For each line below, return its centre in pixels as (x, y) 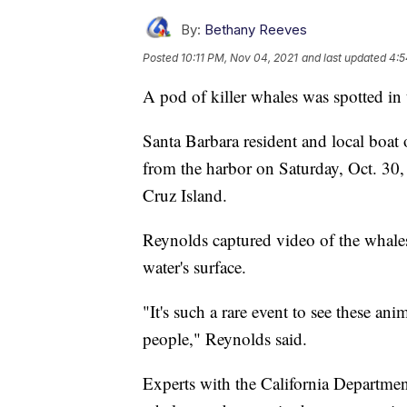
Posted (162, 57)
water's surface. (194, 266)
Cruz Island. (185, 194)
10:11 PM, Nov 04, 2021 (239, 57)
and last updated (344, 57)
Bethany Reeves (256, 29)
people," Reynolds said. (225, 338)
